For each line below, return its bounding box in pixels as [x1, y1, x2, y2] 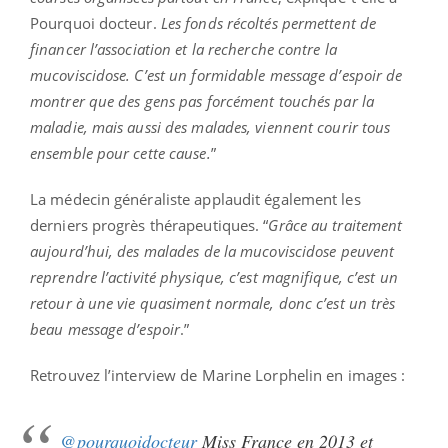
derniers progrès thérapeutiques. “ [30, 214, 269, 235]
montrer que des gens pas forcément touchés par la [30, 90, 374, 111]
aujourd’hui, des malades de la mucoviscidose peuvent [30, 240, 395, 261]
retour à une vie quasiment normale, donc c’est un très [30, 292, 396, 313]
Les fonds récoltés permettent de [160, 12, 377, 33]
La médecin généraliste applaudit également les [30, 188, 361, 209]
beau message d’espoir [30, 318, 181, 339]
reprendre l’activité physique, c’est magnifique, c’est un [30, 266, 398, 287]
